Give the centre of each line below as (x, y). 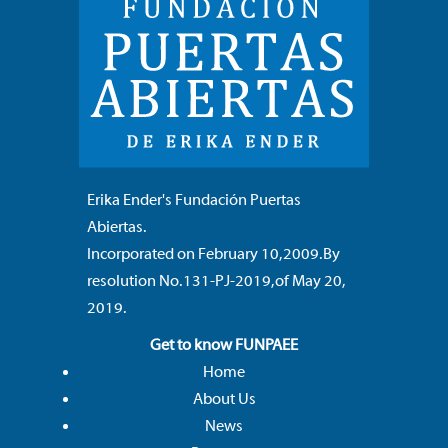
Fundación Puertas (236, 199)
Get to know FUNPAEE (224, 344)
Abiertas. (116, 226)
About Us (224, 398)
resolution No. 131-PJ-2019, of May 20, (215, 280)
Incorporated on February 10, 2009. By (213, 253)
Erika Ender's (129, 199)
